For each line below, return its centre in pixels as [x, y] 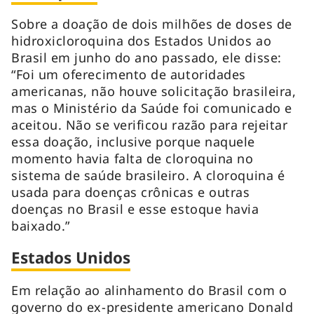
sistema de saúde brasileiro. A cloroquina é [148, 175]
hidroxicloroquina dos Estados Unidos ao [142, 40]
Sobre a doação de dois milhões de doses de [152, 23]
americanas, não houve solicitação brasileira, [154, 91]
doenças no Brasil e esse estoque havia [135, 209]
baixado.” [43, 225]
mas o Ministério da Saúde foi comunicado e [152, 108]
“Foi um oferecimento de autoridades [129, 74]
